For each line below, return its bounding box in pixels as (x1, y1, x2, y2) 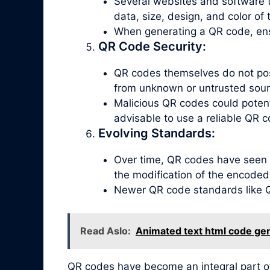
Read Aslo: (80, 224, 131, 237)
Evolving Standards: (98, 126, 215, 141)
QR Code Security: (98, 39, 206, 54)
